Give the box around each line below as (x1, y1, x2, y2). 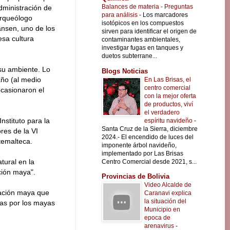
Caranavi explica (144, 189, 191, 197)
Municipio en (144, 206, 180, 214)
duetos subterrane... (102, 52, 157, 60)
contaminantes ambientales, (102, 36, 180, 44)
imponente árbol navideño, (102, 141, 177, 149)
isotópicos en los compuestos (102, 20, 184, 27)
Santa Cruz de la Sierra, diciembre (102, 125, 198, 132)
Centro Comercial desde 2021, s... (102, 158, 197, 165)
